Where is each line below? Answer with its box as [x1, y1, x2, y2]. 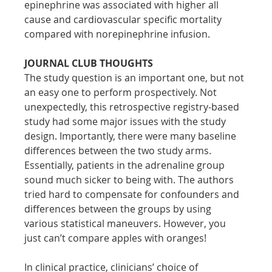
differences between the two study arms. [24, 143, 214, 157]
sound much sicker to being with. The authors [24, 172, 237, 186]
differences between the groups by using [24, 202, 214, 216]
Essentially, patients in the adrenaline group [24, 158, 228, 172]
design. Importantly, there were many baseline [24, 129, 239, 143]
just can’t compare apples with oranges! [24, 231, 207, 245]
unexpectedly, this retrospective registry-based [24, 100, 242, 114]
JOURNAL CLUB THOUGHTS [24, 56, 154, 70]
